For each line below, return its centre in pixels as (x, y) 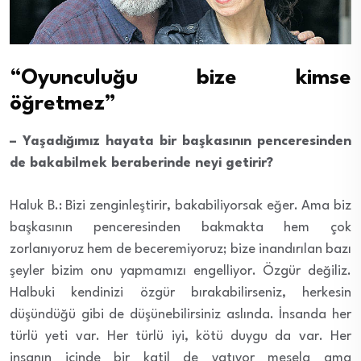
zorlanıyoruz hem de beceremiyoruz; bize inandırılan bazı (180, 249)
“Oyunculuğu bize (153, 78)
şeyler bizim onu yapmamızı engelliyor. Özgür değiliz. (180, 271)
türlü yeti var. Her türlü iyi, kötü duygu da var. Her (180, 336)
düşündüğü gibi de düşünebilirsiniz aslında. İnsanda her (180, 314)
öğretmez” (63, 104)
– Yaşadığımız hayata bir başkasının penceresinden (180, 141)
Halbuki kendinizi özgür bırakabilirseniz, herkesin (180, 293)
